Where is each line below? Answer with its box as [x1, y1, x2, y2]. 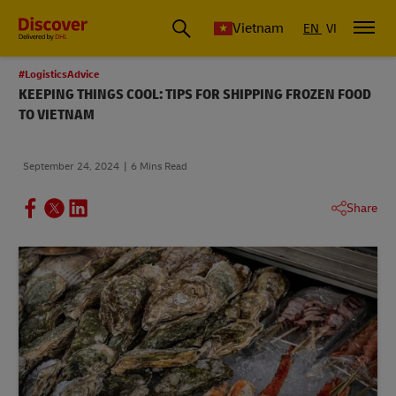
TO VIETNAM [19, 106, 95, 124]
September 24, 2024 [23, 160, 119, 173]
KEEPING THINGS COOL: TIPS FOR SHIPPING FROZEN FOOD [19, 86, 371, 103]
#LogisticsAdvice [19, 68, 99, 81]
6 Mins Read [131, 160, 187, 173]
